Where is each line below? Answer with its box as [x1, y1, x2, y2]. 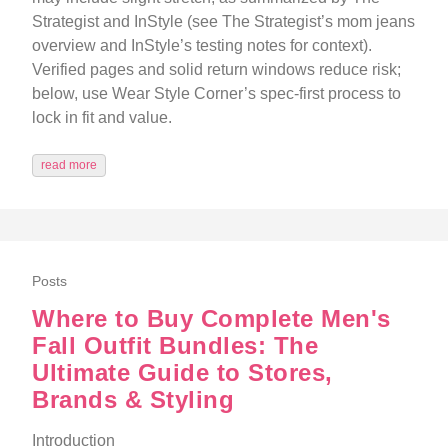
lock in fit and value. [32, 108, 172, 126]
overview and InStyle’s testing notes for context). [32, 36, 372, 54]
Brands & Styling [32, 386, 234, 414]
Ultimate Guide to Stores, [32, 359, 333, 387]
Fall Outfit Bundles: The [32, 332, 318, 360]
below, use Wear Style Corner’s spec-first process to [32, 84, 401, 102]
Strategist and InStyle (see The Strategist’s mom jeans [32, 12, 415, 30]
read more [41, 157, 97, 172]
